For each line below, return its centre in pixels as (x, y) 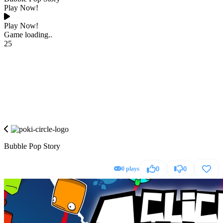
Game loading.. (28, 35)
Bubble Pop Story (32, 146)
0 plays (130, 168)
